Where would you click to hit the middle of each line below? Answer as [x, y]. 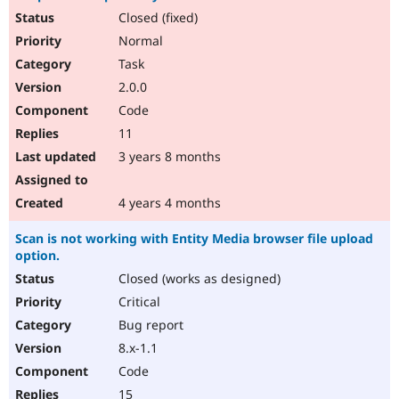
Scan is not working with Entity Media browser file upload [194, 239]
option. [37, 256]
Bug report [149, 325]
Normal [139, 41]
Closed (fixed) [156, 18]
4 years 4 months [168, 203]
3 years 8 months [168, 157]
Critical [138, 302]
